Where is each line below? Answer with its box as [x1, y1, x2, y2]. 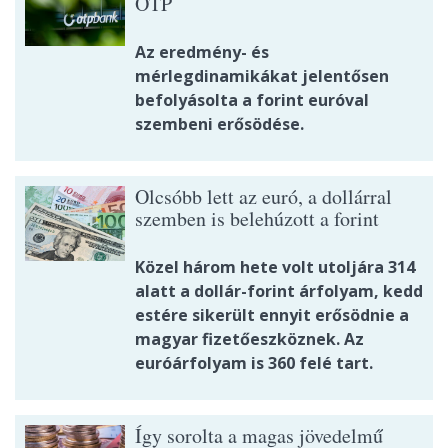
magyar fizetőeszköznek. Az [135, 328, 364, 351]
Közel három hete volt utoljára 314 [135, 256, 415, 279]
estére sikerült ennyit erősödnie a [135, 304, 409, 327]
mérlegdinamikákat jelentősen [135, 65, 389, 88]
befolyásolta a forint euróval [135, 89, 369, 112]
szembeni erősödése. [135, 113, 304, 136]
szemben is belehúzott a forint [135, 205, 379, 233]
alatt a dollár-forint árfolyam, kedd [135, 280, 423, 303]
